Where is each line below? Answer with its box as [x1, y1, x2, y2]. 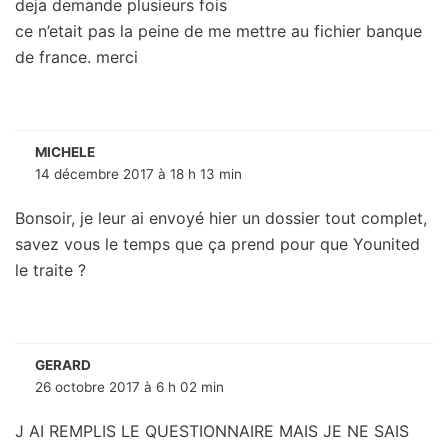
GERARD [35, 357, 91, 374]
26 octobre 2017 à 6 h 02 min [35, 379, 224, 396]
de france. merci [15, 47, 138, 68]
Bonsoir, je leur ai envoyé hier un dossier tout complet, [15, 208, 427, 229]
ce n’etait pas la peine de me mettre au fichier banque [15, 21, 422, 42]
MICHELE [35, 144, 95, 161]
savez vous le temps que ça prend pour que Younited [15, 234, 420, 255]
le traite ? [15, 260, 86, 281]
